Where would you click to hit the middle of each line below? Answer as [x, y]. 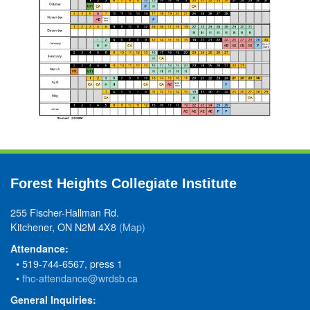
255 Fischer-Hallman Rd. [65, 212]
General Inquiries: [53, 299]
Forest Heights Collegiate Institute [124, 183]
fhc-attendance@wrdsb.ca [80, 277]
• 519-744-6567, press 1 [66, 263]
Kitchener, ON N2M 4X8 [65, 226]
